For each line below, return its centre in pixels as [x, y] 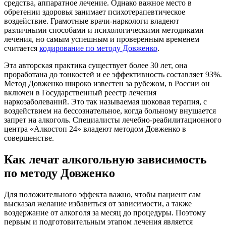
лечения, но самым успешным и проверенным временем [102, 39]
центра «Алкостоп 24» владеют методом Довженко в [95, 129]
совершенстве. [29, 138]
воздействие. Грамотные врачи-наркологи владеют [92, 21]
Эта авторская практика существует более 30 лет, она [96, 65]
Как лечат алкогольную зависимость [105, 159]
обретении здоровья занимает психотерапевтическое [95, 12]
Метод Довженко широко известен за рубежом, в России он [107, 83]
